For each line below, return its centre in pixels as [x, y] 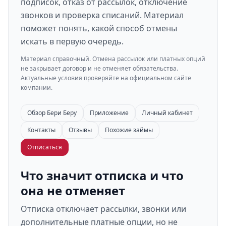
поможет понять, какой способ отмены [99, 28]
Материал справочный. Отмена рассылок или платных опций [113, 59]
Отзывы [80, 130]
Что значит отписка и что [102, 175]
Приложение [109, 113]
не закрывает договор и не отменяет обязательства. [99, 68]
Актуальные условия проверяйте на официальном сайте [106, 78]
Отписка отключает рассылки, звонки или [103, 209]
